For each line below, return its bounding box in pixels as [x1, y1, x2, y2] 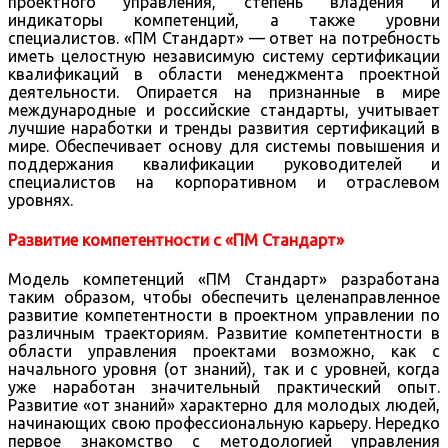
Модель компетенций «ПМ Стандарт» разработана [8, 269, 440, 288]
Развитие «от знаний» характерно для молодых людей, [8, 395, 440, 414]
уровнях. [8, 191, 73, 210]
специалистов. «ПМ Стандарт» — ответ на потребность [8, 29, 440, 48]
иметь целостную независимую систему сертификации [8, 47, 440, 66]
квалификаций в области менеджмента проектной [8, 65, 440, 84]
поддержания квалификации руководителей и [8, 155, 440, 174]
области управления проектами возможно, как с [8, 341, 440, 360]
